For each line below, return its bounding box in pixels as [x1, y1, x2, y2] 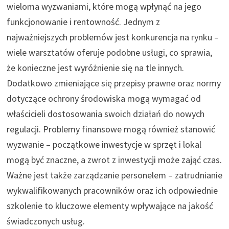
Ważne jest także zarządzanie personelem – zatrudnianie [6, 169, 222, 181]
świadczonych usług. [6, 215, 85, 227]
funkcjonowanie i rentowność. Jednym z [6, 15, 160, 28]
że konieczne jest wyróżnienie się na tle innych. [6, 61, 184, 74]
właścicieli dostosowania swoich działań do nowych [6, 107, 204, 120]
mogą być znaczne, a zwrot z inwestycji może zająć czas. [6, 153, 222, 166]
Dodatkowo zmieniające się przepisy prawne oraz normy [6, 77, 221, 89]
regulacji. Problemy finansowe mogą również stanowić [6, 123, 215, 135]
